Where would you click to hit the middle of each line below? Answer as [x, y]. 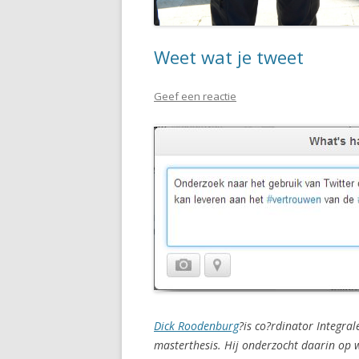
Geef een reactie [195, 96]
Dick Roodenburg [196, 325]
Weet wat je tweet [229, 56]
